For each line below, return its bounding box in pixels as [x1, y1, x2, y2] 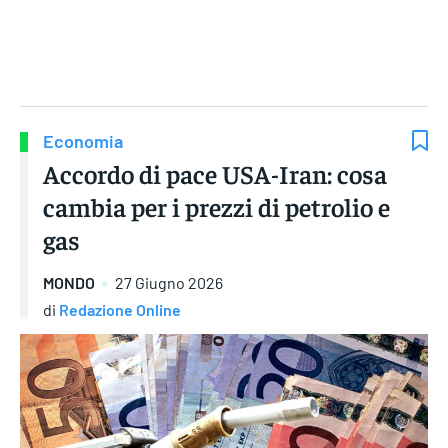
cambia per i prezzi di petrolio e [43, 190, 390, 224]
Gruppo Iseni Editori [162, 63, 286, 81]
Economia [43, 130, 123, 153]
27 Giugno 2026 [115, 273, 223, 293]
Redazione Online [59, 299, 181, 319]
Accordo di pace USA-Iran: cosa [43, 157, 387, 191]
